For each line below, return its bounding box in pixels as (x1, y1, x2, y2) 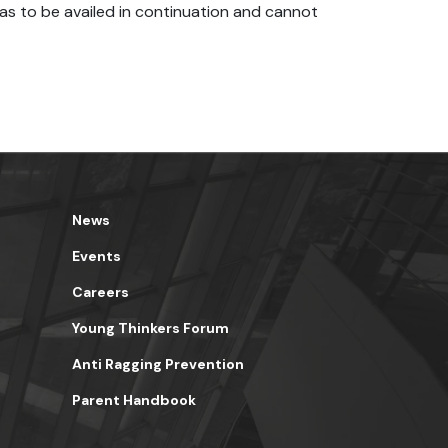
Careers (71, 283, 129, 301)
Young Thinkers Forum (71, 319, 229, 337)
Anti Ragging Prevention (71, 355, 244, 373)
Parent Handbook (71, 391, 196, 409)
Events (71, 247, 121, 265)
